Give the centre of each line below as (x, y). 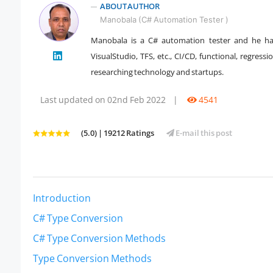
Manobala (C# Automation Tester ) (164, 20)
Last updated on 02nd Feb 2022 (103, 100)
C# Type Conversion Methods (99, 239)
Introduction (62, 198)
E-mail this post (203, 133)
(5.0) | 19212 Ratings (118, 133)
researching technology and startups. (157, 72)
